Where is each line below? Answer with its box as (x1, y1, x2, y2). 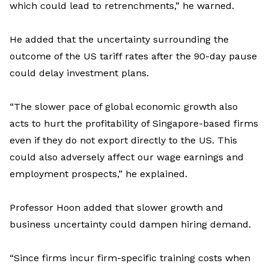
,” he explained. (117, 168, 187, 180)
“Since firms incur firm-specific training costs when (10, 252, 250, 264)
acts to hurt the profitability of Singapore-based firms (10, 118, 258, 130)
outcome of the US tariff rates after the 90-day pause (10, 50, 257, 62)
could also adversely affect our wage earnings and (10, 151, 244, 163)
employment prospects (10, 168, 117, 180)
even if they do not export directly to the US (10, 134, 212, 147)
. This (212, 134, 237, 147)
